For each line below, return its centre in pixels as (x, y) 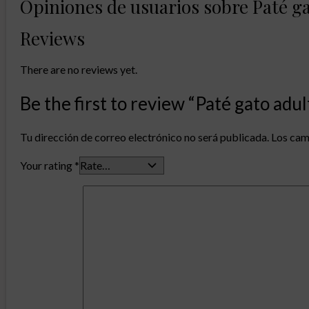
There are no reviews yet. (79, 70)
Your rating (47, 166)
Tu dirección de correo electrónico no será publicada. (144, 137)
